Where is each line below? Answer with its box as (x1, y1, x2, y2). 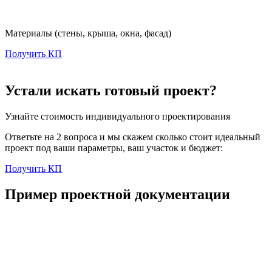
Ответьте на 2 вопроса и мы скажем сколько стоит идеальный (5, 132, 260, 143)
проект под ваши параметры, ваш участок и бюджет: (5, 143, 223, 154)
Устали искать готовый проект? (5, 83, 217, 99)
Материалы (5, 28, 55, 39)
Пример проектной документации (5, 186, 230, 203)
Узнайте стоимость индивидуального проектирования (5, 111, 230, 122)
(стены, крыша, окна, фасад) (55, 28, 171, 39)
